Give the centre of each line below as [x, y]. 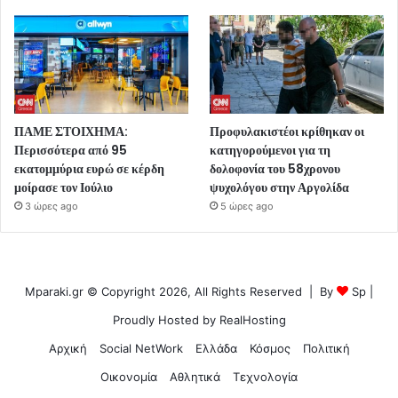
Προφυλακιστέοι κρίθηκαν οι [287, 131]
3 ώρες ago [52, 206]
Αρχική [68, 348]
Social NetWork [141, 348]
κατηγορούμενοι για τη [271, 150]
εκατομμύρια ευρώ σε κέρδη [89, 168]
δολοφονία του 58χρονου [275, 168]
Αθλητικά [195, 376]
